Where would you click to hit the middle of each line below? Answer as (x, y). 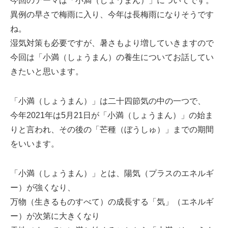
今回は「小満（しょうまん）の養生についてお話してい (112, 57)
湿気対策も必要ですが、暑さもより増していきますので (112, 43)
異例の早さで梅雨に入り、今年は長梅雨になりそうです (112, 15)
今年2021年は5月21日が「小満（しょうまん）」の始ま (112, 115)
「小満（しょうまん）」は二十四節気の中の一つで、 (108, 101)
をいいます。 (35, 144)
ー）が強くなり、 (43, 188)
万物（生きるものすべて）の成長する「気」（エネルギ (112, 202)
